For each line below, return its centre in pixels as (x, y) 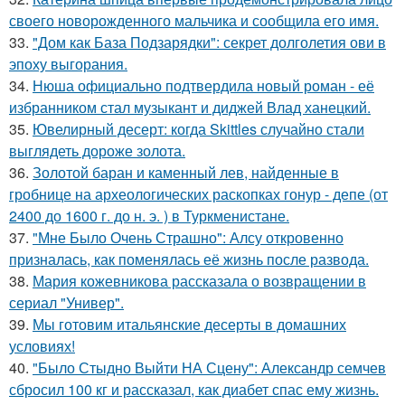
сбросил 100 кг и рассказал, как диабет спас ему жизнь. (194, 389)
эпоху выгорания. (68, 63)
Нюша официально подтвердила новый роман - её (203, 85)
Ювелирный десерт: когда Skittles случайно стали (198, 128)
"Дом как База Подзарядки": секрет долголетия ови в (209, 42)
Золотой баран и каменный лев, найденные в (186, 172)
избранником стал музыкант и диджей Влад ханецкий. (190, 107)
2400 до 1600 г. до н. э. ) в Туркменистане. (149, 215)
